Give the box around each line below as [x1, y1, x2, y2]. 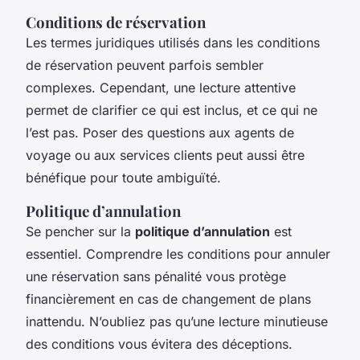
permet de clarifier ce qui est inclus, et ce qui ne [26, 101, 317, 118]
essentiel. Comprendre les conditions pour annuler [26, 245, 330, 262]
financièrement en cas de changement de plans [26, 290, 311, 307]
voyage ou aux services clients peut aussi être [26, 146, 305, 163]
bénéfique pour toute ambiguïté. [26, 169, 221, 186]
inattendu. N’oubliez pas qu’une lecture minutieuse [26, 313, 328, 329]
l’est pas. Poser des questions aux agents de [26, 124, 294, 141]
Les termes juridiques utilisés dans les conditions [26, 34, 320, 51]
